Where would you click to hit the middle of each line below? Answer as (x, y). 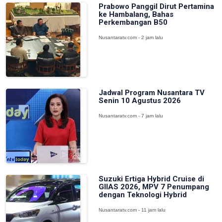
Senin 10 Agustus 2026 (139, 101)
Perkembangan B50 (133, 22)
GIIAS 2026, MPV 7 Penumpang (154, 187)
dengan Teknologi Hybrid (142, 195)
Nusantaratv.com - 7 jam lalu (131, 116)
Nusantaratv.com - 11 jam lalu (132, 210)
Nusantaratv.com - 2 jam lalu (131, 37)
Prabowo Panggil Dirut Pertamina (156, 6)
